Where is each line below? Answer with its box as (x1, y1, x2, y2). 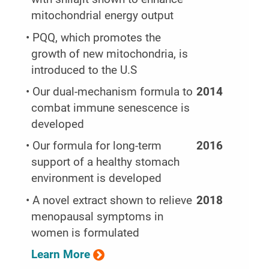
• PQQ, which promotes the (26, 31, 162, 44)
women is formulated (31, 226, 140, 240)
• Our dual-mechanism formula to (26, 85, 193, 98)
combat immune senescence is (31, 101, 190, 115)
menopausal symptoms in (31, 210, 164, 223)
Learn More (31, 247, 91, 261)
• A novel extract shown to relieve (26, 193, 193, 207)
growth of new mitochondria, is (31, 47, 189, 61)
